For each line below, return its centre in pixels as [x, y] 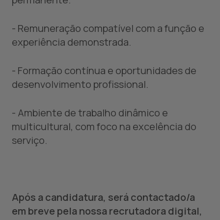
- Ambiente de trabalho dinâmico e [90, 113]
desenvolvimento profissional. [80, 84]
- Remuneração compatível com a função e [108, 28]
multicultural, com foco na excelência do [104, 126]
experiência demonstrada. [71, 42]
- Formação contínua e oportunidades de [104, 70]
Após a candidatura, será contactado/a [103, 197]
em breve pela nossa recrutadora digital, [107, 211]
